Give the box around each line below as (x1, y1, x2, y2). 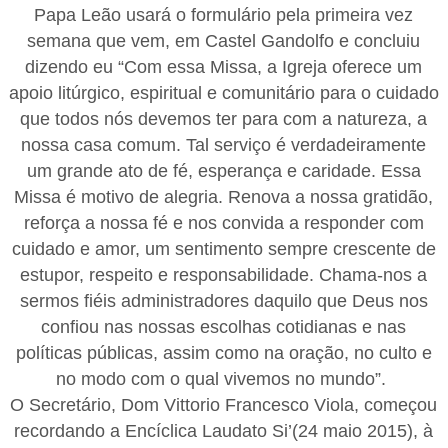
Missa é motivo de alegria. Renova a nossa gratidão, (14, 186, 434, 207)
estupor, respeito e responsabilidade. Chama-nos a (20, 264, 428, 285)
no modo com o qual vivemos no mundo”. (56, 368, 392, 389)
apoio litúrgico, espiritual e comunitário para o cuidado (8, 82, 439, 103)
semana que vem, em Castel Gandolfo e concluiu (27, 30, 421, 51)
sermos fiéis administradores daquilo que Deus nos (19, 290, 428, 311)
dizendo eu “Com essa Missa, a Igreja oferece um (25, 56, 423, 77)
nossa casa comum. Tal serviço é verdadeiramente (21, 134, 427, 155)
